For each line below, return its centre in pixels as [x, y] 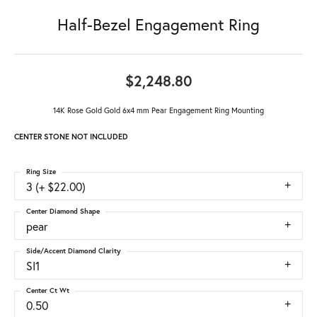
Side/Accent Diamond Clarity [74, 251]
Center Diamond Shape [63, 212]
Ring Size [41, 172]
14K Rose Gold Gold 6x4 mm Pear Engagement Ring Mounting [158, 111]
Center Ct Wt [48, 291]
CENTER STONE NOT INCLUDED [71, 137]
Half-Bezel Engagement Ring [158, 25]
